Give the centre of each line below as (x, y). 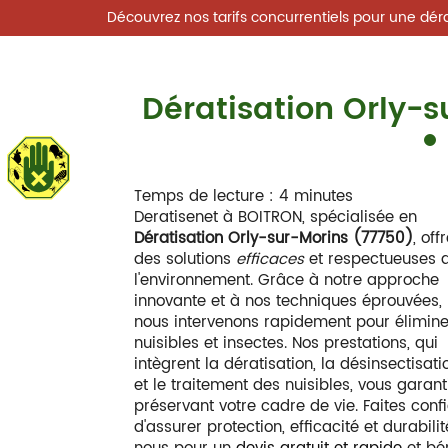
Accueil (247, 168)
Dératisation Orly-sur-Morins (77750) (274, 238)
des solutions (185, 259)
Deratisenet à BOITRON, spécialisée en (276, 217)
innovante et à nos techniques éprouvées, (288, 301)
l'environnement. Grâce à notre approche (287, 280)
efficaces (270, 259)
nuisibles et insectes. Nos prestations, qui (286, 343)
